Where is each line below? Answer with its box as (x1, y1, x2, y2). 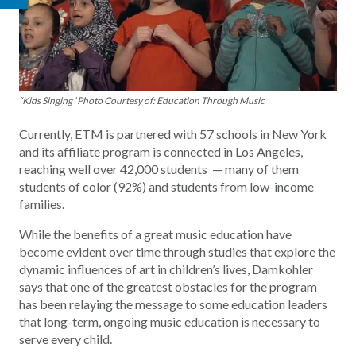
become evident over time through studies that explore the (19, 243, 335, 259)
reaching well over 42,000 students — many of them (19, 161, 299, 176)
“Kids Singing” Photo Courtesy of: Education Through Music (19, 94, 265, 106)
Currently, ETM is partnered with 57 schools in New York (19, 126, 327, 141)
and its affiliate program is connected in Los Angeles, (19, 143, 303, 159)
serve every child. (19, 331, 112, 346)
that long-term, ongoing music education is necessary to (19, 313, 320, 329)
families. (19, 195, 64, 211)
